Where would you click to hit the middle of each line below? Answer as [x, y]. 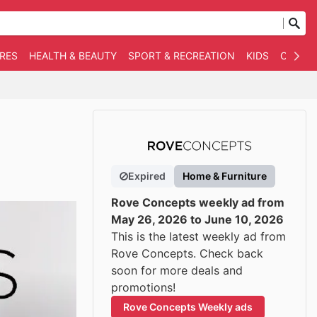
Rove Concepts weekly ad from [198, 202]
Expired [147, 176]
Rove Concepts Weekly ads [188, 307]
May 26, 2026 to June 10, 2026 [197, 219]
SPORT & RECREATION [181, 56]
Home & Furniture [225, 176]
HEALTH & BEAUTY [73, 56]
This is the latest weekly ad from [198, 236]
